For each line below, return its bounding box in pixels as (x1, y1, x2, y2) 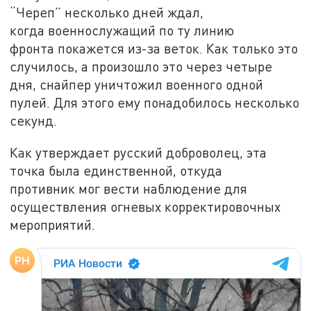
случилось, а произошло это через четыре (10, 58, 273, 75)
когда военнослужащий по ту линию (10, 22, 235, 39)
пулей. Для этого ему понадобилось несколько (10, 94, 300, 111)
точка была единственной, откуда (10, 162, 223, 178)
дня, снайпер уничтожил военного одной (10, 76, 264, 93)
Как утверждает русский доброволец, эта (10, 144, 267, 160)
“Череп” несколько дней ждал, (10, 4, 204, 21)
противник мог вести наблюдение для (10, 180, 248, 196)
